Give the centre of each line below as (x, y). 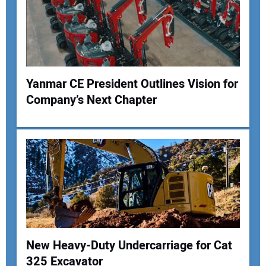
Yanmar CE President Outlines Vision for (132, 84)
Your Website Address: (54, 69)
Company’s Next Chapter (91, 100)
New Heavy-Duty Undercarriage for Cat (129, 246)
